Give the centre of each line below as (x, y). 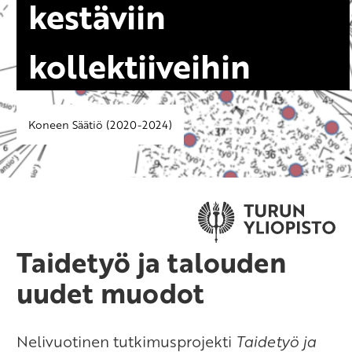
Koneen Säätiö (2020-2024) (100, 125)
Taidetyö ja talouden (152, 262)
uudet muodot (110, 293)
